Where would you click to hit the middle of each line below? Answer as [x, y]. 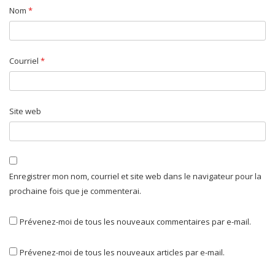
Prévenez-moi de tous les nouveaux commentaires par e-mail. [135, 222]
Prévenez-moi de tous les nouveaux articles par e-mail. [122, 253]
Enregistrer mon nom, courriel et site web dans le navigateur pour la [135, 176]
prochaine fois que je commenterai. [75, 191]
